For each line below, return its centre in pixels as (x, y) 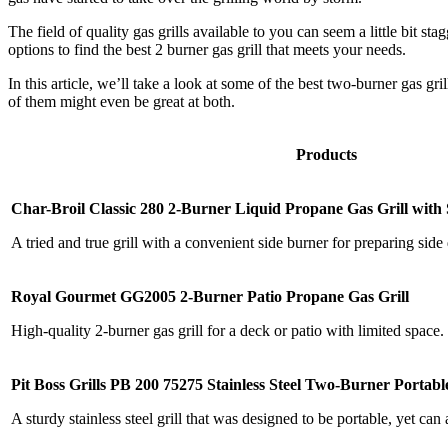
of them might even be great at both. (121, 101)
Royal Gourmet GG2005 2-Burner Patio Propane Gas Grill (212, 296)
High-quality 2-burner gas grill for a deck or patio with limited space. (227, 330)
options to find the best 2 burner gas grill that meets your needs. (207, 49)
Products (326, 154)
